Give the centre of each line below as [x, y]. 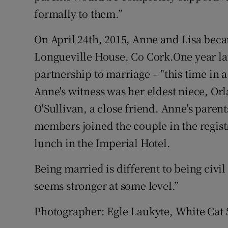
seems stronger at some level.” [107, 185]
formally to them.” [78, 13]
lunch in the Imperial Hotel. [102, 142]
